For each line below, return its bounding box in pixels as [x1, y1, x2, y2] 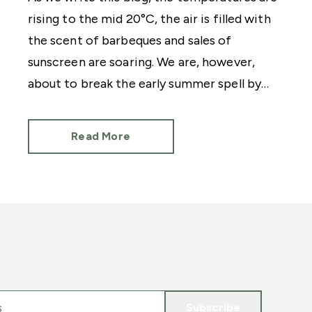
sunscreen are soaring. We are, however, [27, 54, 255, 70]
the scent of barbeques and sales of [27, 33, 232, 48]
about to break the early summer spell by [27, 76, 262, 91]
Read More [71, 130, 131, 143]
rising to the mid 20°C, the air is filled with [27, 11, 271, 26]
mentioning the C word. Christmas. [27, 97, 228, 113]
